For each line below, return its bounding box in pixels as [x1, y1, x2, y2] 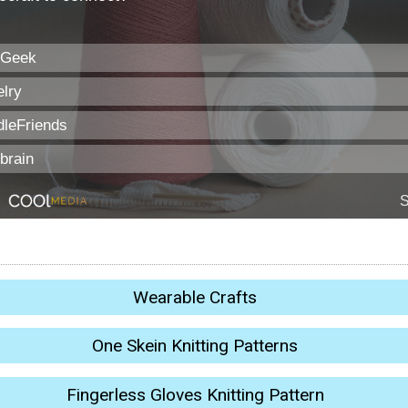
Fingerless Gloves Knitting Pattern [66, 383, 324, 405]
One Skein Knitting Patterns [92, 335, 298, 357]
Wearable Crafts [133, 286, 257, 308]
